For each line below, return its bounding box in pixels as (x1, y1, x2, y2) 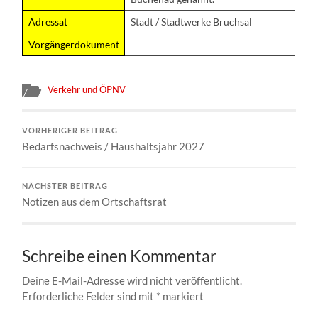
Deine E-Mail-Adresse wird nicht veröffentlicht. (22, 273, 243, 287)
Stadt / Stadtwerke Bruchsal (130, 15, 252, 28)
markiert (160, 289, 204, 302)
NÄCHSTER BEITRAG (22, 181, 109, 190)
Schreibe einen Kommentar (22, 246, 217, 265)
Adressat (28, 15, 67, 28)
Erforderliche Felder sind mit (22, 289, 157, 302)
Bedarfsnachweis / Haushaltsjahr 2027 (22, 139, 205, 153)
